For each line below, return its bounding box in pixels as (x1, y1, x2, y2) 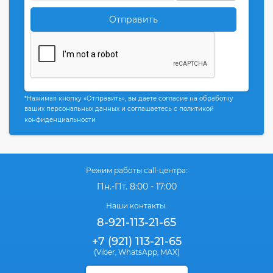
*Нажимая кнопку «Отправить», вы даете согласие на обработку (24, 95, 233, 102)
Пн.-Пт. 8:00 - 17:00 (96, 181, 177, 193)
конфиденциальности (24, 116, 96, 124)
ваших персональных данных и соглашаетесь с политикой (24, 105, 214, 113)
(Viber (93, 247, 115, 257)
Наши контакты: (106, 201, 167, 211)
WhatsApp (118, 247, 157, 257)
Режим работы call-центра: (85, 166, 188, 175)
